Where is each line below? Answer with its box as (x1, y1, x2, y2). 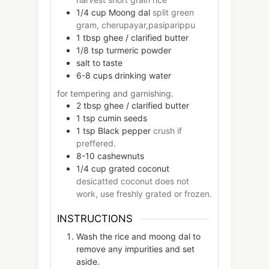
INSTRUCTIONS (57, 212, 133, 225)
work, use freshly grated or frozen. (76, 189, 212, 199)
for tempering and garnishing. (57, 88, 174, 99)
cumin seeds (98, 113, 147, 124)
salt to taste (76, 58, 122, 68)
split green (153, 7, 194, 18)
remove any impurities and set (76, 244, 195, 255)
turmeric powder (106, 45, 171, 56)
